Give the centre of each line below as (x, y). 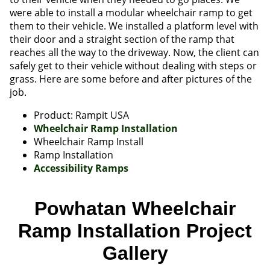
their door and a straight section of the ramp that (122, 39)
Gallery (135, 253)
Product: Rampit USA (81, 115)
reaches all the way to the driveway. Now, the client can (134, 52)
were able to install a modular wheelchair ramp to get (131, 13)
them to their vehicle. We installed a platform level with (134, 26)
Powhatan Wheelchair (135, 209)
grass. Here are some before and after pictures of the (131, 79)
